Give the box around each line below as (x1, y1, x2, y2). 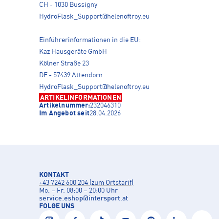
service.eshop (39, 195, 83, 202)
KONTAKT (39, 172, 69, 179)
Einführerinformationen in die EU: (39, 37, 141, 44)
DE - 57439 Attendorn (39, 72, 103, 79)
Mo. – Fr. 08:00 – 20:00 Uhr (39, 187, 118, 195)
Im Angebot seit (39, 110, 89, 117)
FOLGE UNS (39, 203, 74, 210)
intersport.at (88, 195, 128, 202)
